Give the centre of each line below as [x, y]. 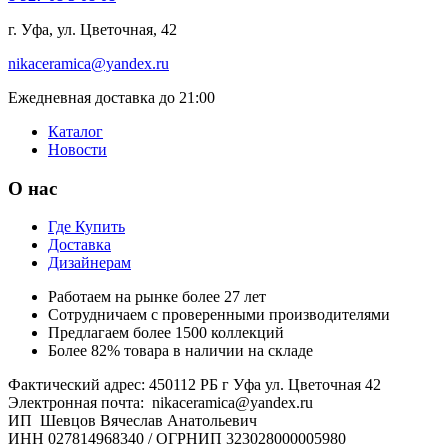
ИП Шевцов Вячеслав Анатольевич [132, 421]
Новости [77, 149]
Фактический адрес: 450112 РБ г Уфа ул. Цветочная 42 [194, 385]
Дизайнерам [89, 263]
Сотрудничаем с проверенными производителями [219, 315]
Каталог [75, 131]
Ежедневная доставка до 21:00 [111, 97]
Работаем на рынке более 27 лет [157, 297]
